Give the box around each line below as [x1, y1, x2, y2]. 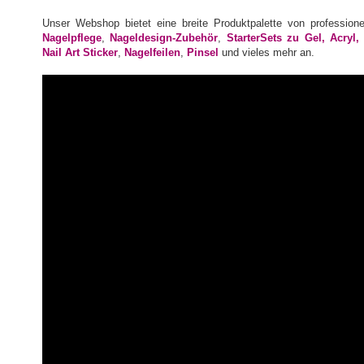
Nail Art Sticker [42, 46, 118, 58]
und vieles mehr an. [219, 46, 314, 58]
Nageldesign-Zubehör [110, 32, 219, 44]
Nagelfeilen [124, 46, 180, 58]
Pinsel [187, 46, 219, 58]
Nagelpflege [42, 32, 102, 44]
